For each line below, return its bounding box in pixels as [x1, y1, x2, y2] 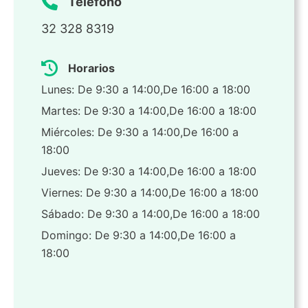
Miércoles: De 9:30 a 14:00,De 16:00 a [41, 125, 239, 140]
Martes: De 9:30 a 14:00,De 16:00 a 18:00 [41, 104, 256, 118]
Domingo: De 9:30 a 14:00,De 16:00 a [41, 228, 236, 243]
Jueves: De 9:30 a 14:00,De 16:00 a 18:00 [41, 164, 256, 179]
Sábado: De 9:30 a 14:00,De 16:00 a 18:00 [41, 207, 260, 221]
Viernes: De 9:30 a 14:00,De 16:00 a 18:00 [41, 186, 258, 200]
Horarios [68, 61, 115, 76]
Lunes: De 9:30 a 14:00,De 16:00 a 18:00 [41, 82, 250, 97]
